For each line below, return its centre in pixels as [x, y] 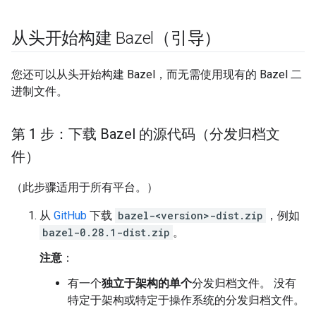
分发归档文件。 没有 [244, 283]
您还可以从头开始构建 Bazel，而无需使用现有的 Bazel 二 [157, 74]
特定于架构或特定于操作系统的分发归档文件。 [186, 300]
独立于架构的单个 [147, 283]
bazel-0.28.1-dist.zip [106, 232]
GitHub [70, 215]
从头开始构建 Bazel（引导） [116, 38]
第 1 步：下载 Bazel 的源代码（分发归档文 [146, 134]
